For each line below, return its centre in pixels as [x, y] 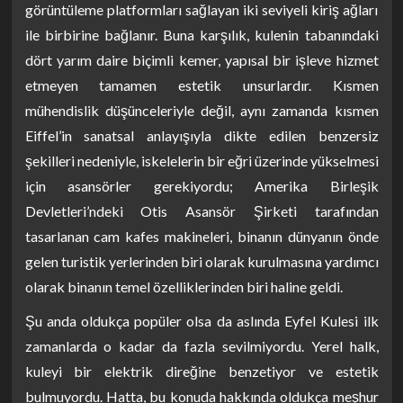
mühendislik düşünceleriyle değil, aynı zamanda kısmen [201, 110]
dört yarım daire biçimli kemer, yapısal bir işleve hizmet [201, 60]
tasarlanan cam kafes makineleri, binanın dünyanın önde [201, 236]
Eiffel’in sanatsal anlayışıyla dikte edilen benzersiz [201, 135]
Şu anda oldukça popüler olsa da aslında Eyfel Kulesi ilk [201, 321]
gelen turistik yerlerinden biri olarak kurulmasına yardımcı [201, 261]
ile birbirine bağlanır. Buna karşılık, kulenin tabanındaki [201, 35]
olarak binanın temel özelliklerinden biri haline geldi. [184, 287]
